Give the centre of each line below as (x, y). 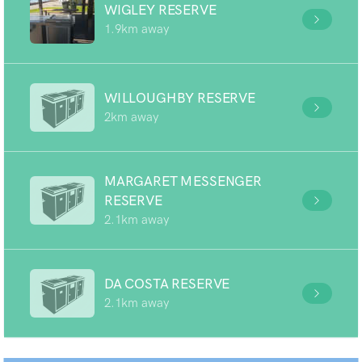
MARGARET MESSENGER (183, 181)
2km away (131, 117)
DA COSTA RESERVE (167, 284)
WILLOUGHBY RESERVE (180, 98)
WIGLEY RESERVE (160, 10)
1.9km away (137, 29)
